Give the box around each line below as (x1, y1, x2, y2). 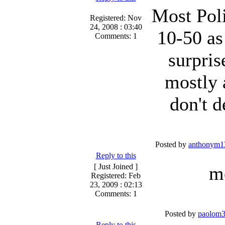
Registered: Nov (90, 14, 142, 22)
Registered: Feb (91, 171, 141, 180)
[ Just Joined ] (94, 162, 138, 171)
